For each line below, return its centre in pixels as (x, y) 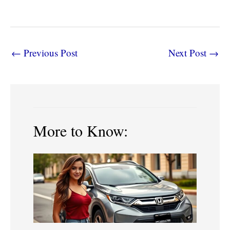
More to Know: (81, 131)
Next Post (189, 52)
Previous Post (49, 52)
